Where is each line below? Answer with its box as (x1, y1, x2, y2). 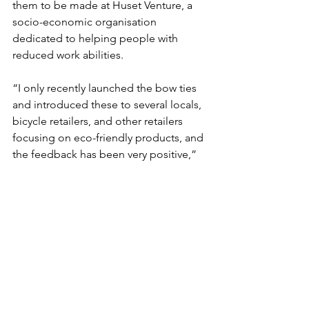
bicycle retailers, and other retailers (12, 114, 186, 128)
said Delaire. (12, 164, 73, 178)
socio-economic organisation (12, 15, 159, 29)
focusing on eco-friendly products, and (12, 131, 206, 145)
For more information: (12, 197, 123, 211)
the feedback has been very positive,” (12, 148, 199, 161)
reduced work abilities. (12, 48, 123, 62)
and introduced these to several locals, (12, 98, 204, 112)
